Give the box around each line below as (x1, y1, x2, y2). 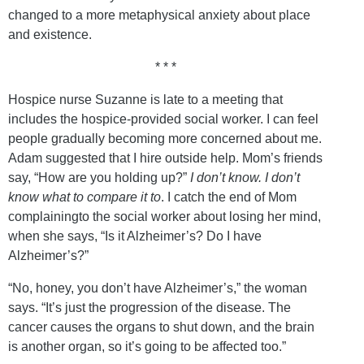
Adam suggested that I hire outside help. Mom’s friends (8, 150, 323, 165)
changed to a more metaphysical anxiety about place (8, 7, 310, 22)
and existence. (8, 27, 92, 41)
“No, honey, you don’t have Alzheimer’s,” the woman (8, 280, 307, 295)
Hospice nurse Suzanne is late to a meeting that (8, 92, 283, 106)
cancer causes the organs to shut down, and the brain (8, 319, 314, 334)
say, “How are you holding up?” (8, 170, 190, 184)
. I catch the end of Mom (161, 189, 297, 204)
